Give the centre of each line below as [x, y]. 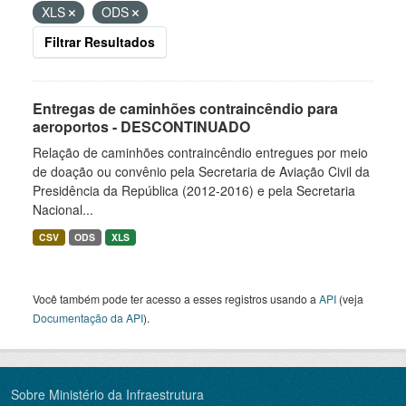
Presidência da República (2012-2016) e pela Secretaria [194, 190]
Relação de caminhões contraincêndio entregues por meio [200, 152]
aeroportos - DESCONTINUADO [141, 126]
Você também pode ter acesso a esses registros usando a [176, 299]
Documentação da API [88, 318]
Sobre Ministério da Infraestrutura [107, 394]
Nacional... [63, 209]
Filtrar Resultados [100, 42]
